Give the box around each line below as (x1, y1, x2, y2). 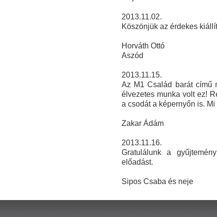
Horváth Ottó (121, 42, 165, 50)
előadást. (121, 158, 153, 167)
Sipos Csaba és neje (121, 177, 195, 186)
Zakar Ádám (121, 119, 164, 128)
